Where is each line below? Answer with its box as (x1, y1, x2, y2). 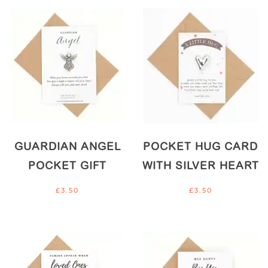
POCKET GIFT (28, 161, 107, 172)
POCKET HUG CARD (143, 142, 258, 153)
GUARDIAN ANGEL (14, 142, 121, 153)
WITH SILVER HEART (142, 161, 259, 172)
